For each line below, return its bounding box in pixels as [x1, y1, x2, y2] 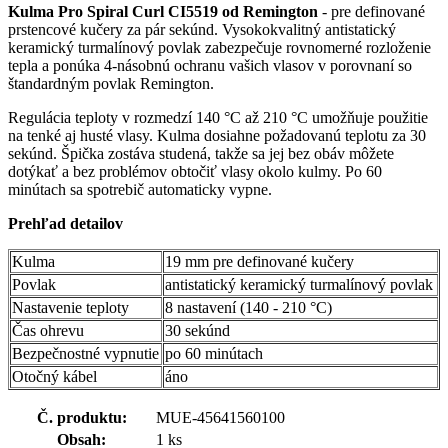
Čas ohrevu [12, 321, 84, 339]
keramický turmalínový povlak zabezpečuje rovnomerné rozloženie [8, 38, 431, 56]
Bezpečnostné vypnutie [12, 344, 159, 362]
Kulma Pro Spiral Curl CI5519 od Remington [8, 2, 318, 20]
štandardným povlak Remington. [8, 74, 214, 92]
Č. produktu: [36, 408, 127, 426]
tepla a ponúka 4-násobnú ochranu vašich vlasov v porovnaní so [8, 56, 412, 74]
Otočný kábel [12, 367, 97, 385]
